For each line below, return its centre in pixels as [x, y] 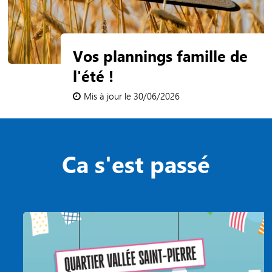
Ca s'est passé [136, 163]
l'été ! [93, 75]
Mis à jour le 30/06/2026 [132, 96]
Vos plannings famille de [161, 55]
